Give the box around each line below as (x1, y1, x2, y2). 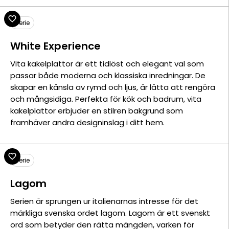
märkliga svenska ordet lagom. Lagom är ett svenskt (10, 208, 210, 218)
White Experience (10, 39, 101, 53)
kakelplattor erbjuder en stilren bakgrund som (10, 105, 183, 116)
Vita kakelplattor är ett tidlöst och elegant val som (10, 58, 204, 69)
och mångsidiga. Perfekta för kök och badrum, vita (10, 94, 201, 104)
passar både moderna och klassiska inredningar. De (10, 70, 205, 81)
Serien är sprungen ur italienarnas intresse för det (10, 196, 198, 207)
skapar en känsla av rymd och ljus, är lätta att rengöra (10, 82, 215, 93)
